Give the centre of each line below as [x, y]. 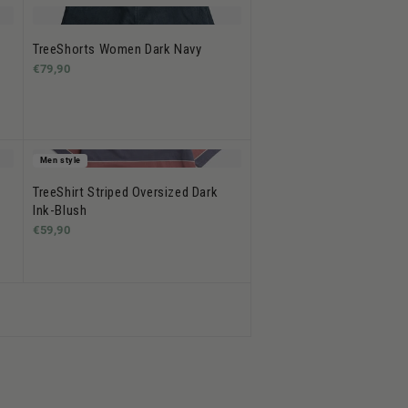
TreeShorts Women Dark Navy [117, 49]
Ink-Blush [60, 210]
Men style [60, 161]
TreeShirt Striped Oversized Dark [126, 192]
